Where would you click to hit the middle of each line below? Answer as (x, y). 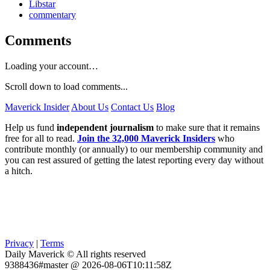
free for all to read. (41, 138)
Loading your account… (52, 66)
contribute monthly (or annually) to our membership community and (134, 149)
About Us (90, 107)
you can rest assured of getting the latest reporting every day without (134, 160)
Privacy (19, 243)
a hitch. (19, 171)
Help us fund (31, 127)
